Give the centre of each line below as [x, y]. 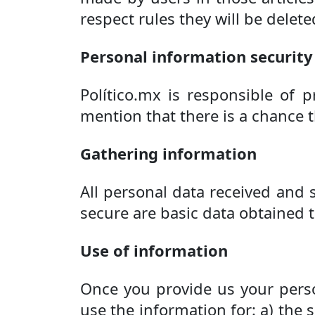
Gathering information [168, 153]
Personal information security [197, 56]
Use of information [154, 250]
